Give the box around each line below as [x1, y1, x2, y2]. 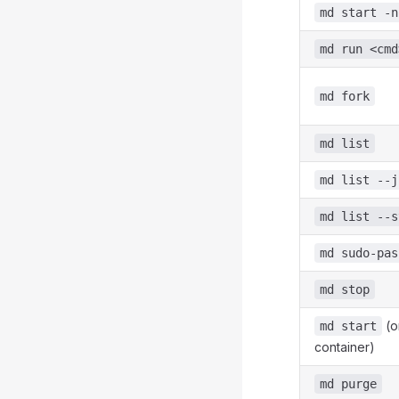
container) [314, 339, 375, 354]
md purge [320, 377, 377, 391]
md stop [320, 282, 370, 297]
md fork [320, 89, 370, 103]
